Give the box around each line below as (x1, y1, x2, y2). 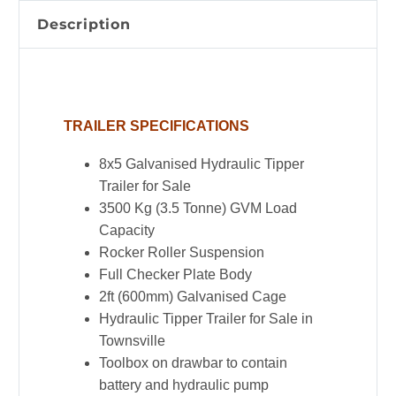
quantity (43, 185, 93, 201)
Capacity (99, 222, 155, 238)
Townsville (99, 332, 165, 348)
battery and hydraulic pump (99, 377, 269, 392)
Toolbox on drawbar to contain (99, 354, 287, 370)
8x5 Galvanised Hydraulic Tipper (99, 156, 304, 171)
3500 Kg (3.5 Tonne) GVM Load (99, 200, 297, 216)
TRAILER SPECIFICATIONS (64, 118, 249, 134)
